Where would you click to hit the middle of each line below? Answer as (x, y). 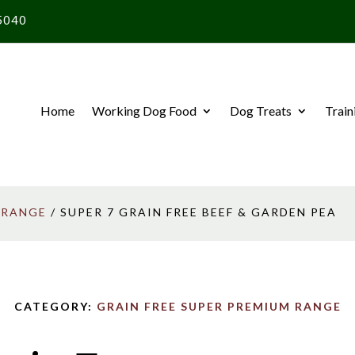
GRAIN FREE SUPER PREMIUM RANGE (219, 306)
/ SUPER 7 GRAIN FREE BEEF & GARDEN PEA (192, 212)
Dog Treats (260, 111)
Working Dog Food (144, 111)
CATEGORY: (55, 306)
